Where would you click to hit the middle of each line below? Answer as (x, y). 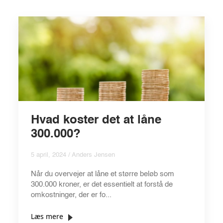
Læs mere (47, 216)
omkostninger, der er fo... (71, 195)
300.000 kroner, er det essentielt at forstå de (102, 184)
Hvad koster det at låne (96, 120)
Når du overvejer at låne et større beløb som (103, 174)
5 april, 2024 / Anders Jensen (73, 155)
